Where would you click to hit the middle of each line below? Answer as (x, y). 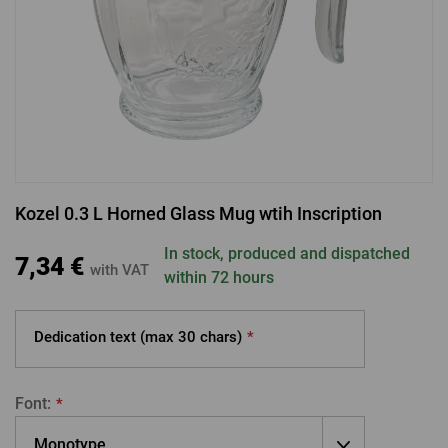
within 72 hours (219, 277)
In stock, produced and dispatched (287, 253)
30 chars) (210, 337)
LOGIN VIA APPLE (150, 233)
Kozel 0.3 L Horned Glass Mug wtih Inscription (198, 213)
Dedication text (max (106, 337)
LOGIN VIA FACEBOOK (169, 67)
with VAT (119, 269)
